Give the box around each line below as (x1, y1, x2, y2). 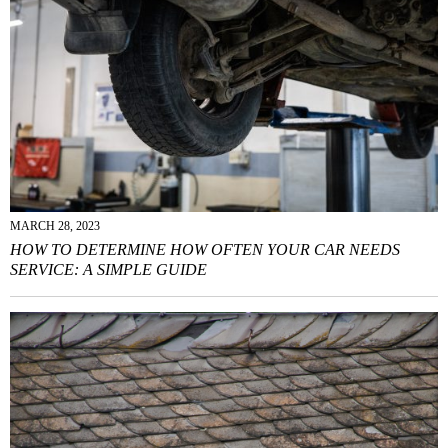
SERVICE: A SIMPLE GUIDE (10, 260, 207, 278)
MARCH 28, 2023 (10, 218, 100, 233)
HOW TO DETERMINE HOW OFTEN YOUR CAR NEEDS (10, 240, 400, 258)
